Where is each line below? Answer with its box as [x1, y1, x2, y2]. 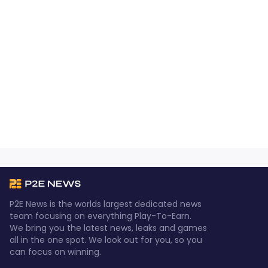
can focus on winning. [10, 246, 101, 258]
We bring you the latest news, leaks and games [10, 222, 207, 234]
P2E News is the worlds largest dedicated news [10, 198, 202, 210]
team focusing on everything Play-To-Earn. [10, 210, 191, 222]
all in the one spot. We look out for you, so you [10, 234, 202, 246]
